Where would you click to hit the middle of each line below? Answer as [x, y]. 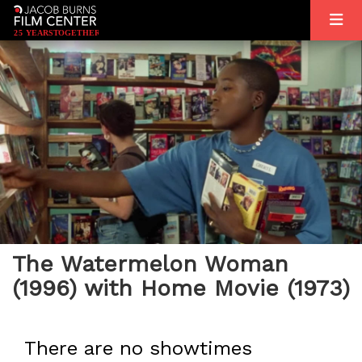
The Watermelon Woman [150, 264]
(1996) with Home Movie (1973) [181, 288]
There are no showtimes [138, 348]
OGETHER [80, 32]
